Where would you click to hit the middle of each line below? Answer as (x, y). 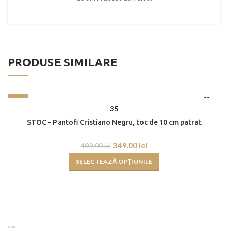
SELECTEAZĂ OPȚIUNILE (114, 162)
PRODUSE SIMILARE (63, 62)
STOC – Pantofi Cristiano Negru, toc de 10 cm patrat (114, 122)
